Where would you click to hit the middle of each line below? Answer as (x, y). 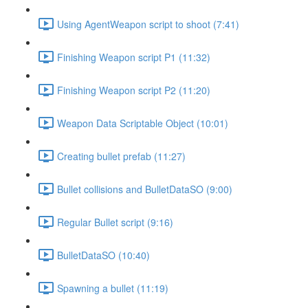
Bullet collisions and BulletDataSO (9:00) (145, 189)
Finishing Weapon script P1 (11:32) (134, 57)
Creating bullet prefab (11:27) (121, 156)
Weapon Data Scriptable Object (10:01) (143, 123)
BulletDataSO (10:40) (103, 255)
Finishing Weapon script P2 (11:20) (134, 90)
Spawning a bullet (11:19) (113, 288)
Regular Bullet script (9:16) (115, 222)
